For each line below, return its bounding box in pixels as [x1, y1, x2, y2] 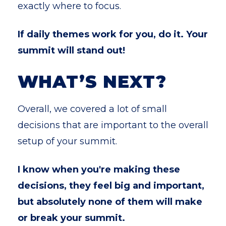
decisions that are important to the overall [18, 120, 208, 131]
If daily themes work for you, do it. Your [18, 29, 208, 40]
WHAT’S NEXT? [18, 71, 166, 92]
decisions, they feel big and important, [18, 180, 204, 191]
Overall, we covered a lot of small [18, 103, 167, 115]
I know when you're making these [18, 164, 180, 175]
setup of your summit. [18, 136, 117, 147]
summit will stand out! [18, 45, 125, 56]
